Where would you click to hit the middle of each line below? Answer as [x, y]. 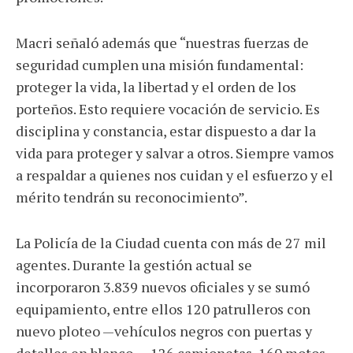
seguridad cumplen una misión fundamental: [160, 65]
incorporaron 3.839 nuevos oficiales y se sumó [163, 287]
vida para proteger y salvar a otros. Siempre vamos [175, 153]
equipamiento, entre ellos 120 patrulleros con [163, 309]
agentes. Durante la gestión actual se [134, 265]
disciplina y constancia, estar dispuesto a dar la [166, 131]
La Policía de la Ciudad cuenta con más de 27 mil [171, 243]
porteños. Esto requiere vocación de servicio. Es [168, 109]
